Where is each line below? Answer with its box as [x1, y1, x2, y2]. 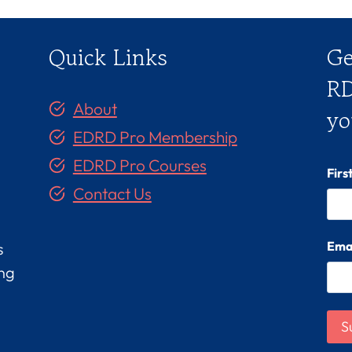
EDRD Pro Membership [72, 126, 237, 147]
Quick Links [49, 40, 167, 73]
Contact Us [72, 182, 152, 203]
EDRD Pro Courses [72, 154, 207, 175]
